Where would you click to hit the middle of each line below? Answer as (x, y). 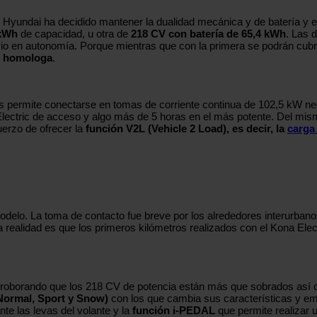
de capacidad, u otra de (74, 33)
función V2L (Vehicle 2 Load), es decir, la (186, 128)
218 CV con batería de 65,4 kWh (208, 33)
